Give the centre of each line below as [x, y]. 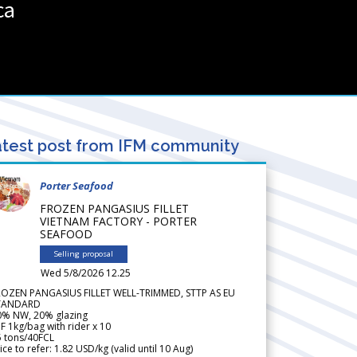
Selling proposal [84, 253]
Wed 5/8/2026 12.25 [86, 273]
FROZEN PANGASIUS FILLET [114, 208]
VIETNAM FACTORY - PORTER [118, 221]
